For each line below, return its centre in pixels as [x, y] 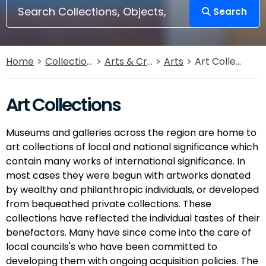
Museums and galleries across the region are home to [131, 133]
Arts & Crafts [126, 61]
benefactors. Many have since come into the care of [129, 232]
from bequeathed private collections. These [109, 204]
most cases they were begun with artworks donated [128, 175]
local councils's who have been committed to [112, 247]
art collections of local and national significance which [132, 147]
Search [229, 11]
